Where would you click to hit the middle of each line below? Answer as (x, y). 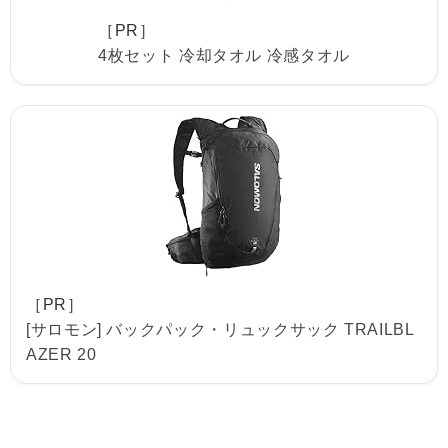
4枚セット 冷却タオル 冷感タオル (224, 55)
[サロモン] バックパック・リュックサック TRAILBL (220, 329)
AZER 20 (61, 354)
